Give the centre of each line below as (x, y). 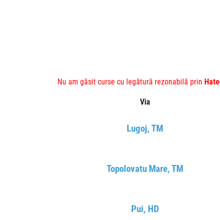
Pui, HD (145, 209)
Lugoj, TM (145, 128)
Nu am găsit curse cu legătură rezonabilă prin (131, 82)
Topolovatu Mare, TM (145, 169)
